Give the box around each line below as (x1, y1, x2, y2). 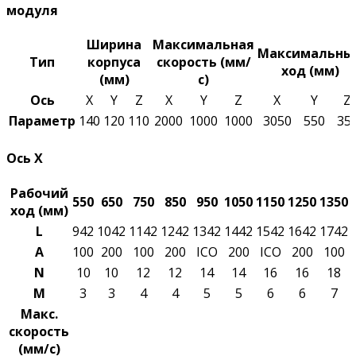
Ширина (87, 36, 141, 54)
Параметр (9, 112, 75, 130)
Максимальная (153, 36, 254, 54)
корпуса (87, 53, 141, 72)
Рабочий (10, 184, 68, 202)
